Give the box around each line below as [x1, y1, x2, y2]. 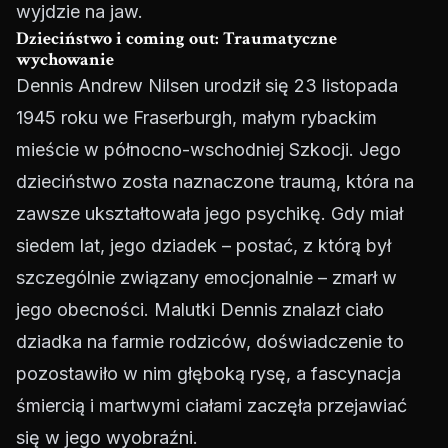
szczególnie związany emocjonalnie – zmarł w [16, 267, 397, 289]
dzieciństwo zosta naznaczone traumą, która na [16, 171, 414, 193]
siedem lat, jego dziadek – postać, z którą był [16, 235, 391, 257]
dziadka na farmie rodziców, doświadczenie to [16, 331, 404, 353]
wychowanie [16, 48, 114, 72]
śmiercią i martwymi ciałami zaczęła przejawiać [16, 395, 407, 417]
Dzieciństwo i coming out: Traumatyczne [16, 27, 337, 51]
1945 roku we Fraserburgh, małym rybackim [16, 107, 377, 129]
